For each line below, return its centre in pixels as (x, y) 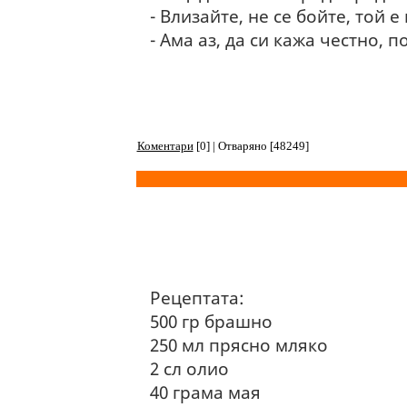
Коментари (165, 146)
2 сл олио (189, 368)
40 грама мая (205, 392)
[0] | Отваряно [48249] (251, 146)
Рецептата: (197, 298)
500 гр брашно (211, 321)
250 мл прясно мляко (238, 345)
